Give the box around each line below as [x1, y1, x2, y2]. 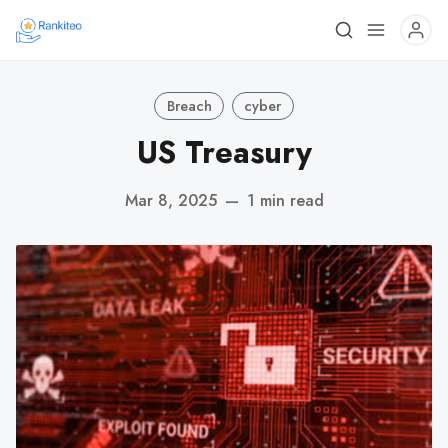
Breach [166, 95, 212, 116]
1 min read [246, 188, 324, 212]
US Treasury [136, 130, 312, 175]
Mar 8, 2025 [124, 188, 217, 212]
